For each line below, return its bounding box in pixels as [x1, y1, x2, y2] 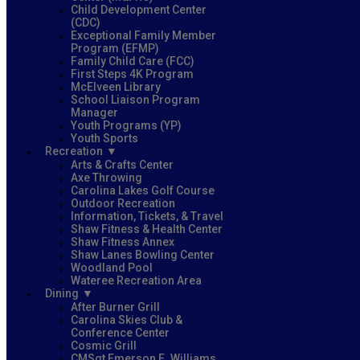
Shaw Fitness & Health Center [71, 222, 223, 235]
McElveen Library [71, 80, 161, 93]
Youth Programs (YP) [71, 118, 182, 132]
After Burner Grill [71, 300, 160, 313]
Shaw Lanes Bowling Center [71, 247, 215, 261]
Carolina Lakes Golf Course [71, 183, 215, 197]
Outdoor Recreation [71, 196, 175, 210]
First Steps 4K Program [71, 67, 194, 80]
